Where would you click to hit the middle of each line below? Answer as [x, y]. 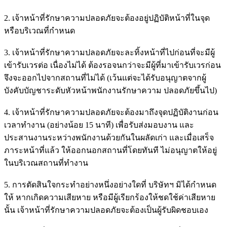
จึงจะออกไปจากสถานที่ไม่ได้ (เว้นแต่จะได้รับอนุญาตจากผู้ [105, 78]
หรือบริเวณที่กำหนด [40, 30]
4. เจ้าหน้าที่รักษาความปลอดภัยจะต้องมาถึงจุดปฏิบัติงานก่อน [111, 112]
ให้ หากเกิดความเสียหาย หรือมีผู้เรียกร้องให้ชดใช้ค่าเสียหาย [110, 197]
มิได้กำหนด [195, 184]
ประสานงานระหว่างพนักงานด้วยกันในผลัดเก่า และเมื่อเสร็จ [109, 137]
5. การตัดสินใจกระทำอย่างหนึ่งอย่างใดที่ [76, 184]
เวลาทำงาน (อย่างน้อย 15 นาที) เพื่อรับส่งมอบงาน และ [99, 125]
